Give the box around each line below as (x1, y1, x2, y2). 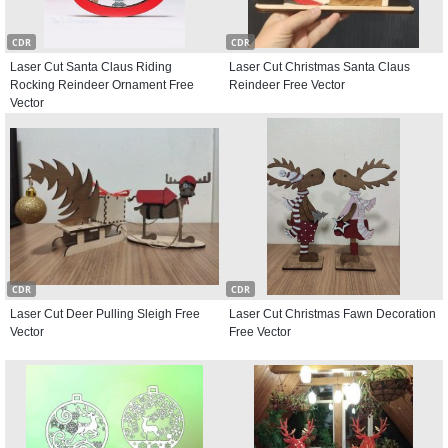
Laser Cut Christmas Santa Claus (229, 60, 410, 74)
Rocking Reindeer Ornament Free (10, 78, 194, 92)
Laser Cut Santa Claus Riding (10, 60, 172, 74)
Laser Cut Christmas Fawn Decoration (229, 307, 436, 321)
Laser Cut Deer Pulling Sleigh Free (10, 307, 200, 321)
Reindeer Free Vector (229, 78, 345, 92)
